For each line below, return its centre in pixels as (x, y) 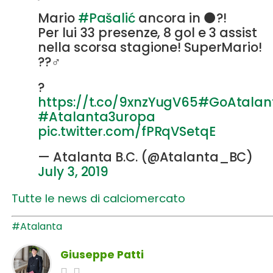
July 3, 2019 (73, 172)
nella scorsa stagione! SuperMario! (150, 47)
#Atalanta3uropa (97, 117)
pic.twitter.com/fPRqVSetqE (127, 131)
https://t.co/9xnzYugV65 (118, 102)
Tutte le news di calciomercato (98, 198)
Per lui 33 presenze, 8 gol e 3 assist (147, 33)
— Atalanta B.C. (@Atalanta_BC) (146, 157)
